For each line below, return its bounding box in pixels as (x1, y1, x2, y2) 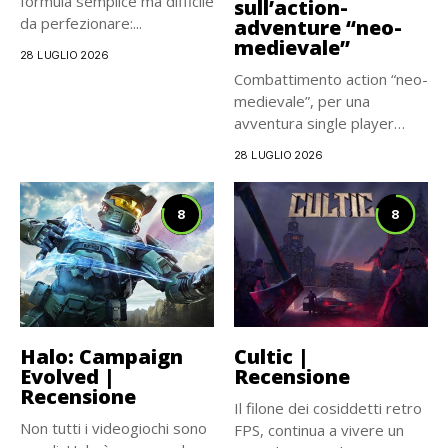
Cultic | (234, 343, 309, 371)
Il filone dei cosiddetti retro (234, 398, 422, 419)
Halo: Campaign (20, 343, 183, 371)
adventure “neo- (234, 13, 402, 41)
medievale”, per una (234, 90, 370, 111)
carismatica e (234, 134, 324, 155)
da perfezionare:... (20, 12, 142, 33)
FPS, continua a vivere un (234, 420, 404, 441)
